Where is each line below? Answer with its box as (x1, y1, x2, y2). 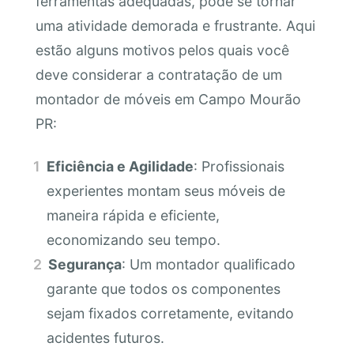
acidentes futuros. (46, 329, 164, 346)
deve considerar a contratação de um (35, 66, 282, 84)
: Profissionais (194, 157, 285, 175)
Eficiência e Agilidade (47, 157, 194, 175)
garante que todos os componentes (46, 280, 281, 297)
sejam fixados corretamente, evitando (46, 304, 294, 322)
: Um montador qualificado (122, 255, 296, 273)
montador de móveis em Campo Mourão (35, 91, 301, 108)
